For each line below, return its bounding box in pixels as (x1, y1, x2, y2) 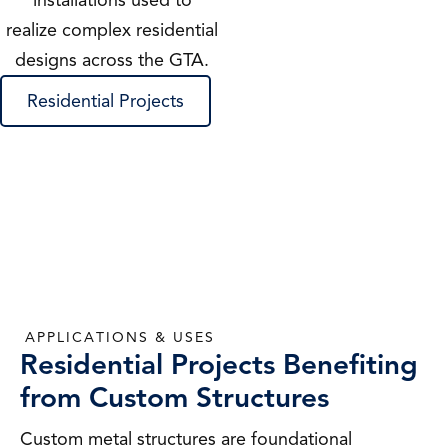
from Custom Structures (20, 380, 329, 415)
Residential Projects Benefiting (20, 347, 418, 382)
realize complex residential (6, 19, 218, 41)
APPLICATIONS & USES (25, 329, 215, 346)
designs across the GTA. (15, 49, 209, 71)
